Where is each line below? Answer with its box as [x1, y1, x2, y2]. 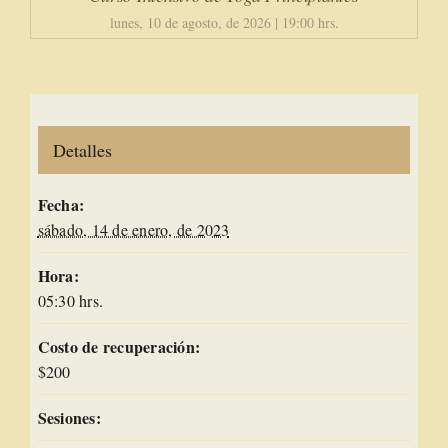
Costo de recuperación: [37, 334, 201, 358]
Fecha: [37, 192, 85, 216]
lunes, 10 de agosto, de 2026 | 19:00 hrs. [109, 13, 339, 33]
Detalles [52, 137, 112, 162]
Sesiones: [37, 405, 101, 429]
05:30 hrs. [37, 289, 104, 311]
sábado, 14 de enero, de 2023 [37, 218, 230, 240]
